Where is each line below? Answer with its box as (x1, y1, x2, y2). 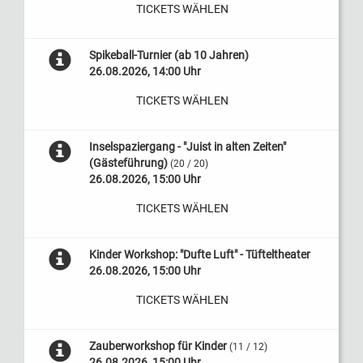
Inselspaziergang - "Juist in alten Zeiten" (88, 140, 286, 153)
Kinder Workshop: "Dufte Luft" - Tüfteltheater (88, 248, 310, 261)
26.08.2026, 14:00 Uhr (88, 65, 201, 78)
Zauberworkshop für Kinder (88, 340, 227, 352)
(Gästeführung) (88, 156, 168, 169)
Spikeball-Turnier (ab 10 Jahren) (88, 49, 249, 62)
